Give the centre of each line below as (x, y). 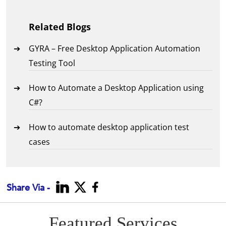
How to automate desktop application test (109, 127)
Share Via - (29, 188)
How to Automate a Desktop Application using (117, 88)
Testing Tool (52, 63)
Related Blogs (60, 27)
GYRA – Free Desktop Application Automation (115, 49)
